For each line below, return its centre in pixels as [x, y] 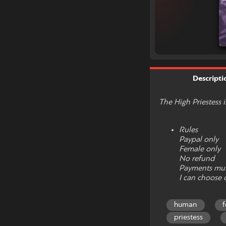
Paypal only [199, 139]
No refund [197, 159]
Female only [200, 149]
